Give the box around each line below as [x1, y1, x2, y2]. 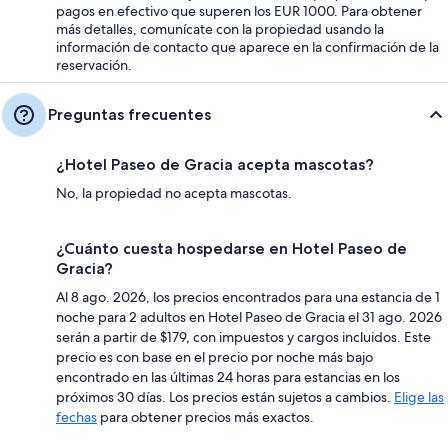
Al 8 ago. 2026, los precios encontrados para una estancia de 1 [56, 287, 440, 306]
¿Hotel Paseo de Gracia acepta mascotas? [56, 154, 374, 174]
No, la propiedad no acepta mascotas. [56, 183, 292, 202]
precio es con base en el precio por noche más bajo [56, 347, 373, 366]
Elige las [394, 387, 444, 406]
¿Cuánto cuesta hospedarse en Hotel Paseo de [56, 238, 407, 258]
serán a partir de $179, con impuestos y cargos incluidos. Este [56, 327, 431, 346]
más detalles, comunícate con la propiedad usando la [56, 19, 384, 38]
